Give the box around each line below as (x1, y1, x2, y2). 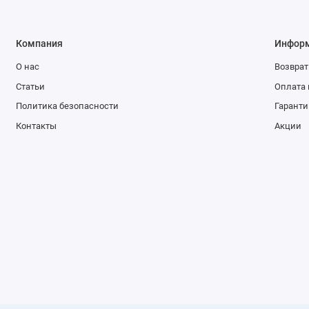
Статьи (15, 81, 45, 92)
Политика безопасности (15, 101, 119, 112)
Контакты (15, 121, 57, 132)
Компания (15, 37, 63, 49)
